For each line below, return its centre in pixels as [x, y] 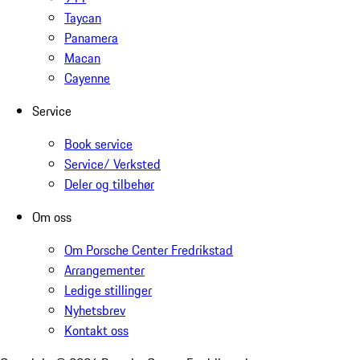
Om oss [52, 217]
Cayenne [87, 78]
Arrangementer [104, 270]
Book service [98, 143]
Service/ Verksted [112, 164]
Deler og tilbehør [109, 184]
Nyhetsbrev [95, 310]
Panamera [91, 37]
